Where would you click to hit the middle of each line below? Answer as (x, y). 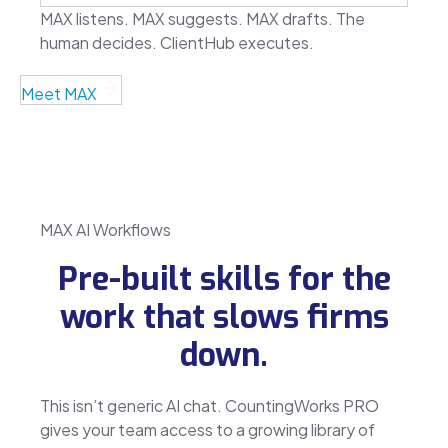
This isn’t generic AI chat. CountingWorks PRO (209, 405)
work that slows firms (224, 316)
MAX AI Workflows (105, 229)
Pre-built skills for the (224, 278)
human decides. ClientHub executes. (177, 42)
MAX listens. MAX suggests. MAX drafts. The (202, 18)
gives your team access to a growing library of (207, 429)
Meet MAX (59, 93)
